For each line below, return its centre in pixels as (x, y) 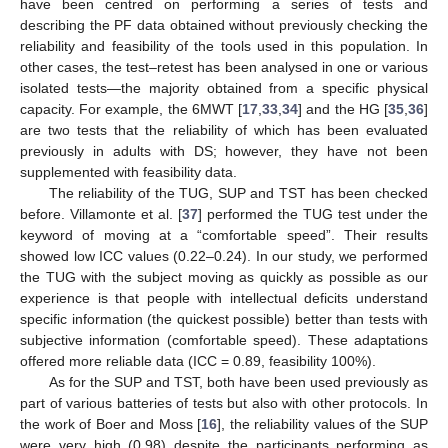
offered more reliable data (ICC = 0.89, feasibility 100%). (198, 360)
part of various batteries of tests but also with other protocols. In (224, 402)
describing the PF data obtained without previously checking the (224, 24)
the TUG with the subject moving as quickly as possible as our (224, 276)
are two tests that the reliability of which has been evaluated (224, 129)
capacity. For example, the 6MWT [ (131, 108)
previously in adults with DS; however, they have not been (224, 150)
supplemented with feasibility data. (128, 171)
